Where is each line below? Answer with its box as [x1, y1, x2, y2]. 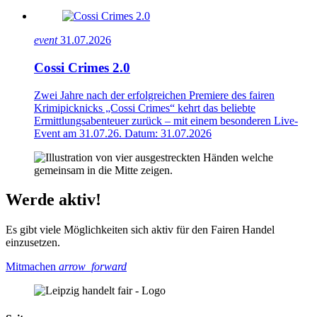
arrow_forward [59, 260, 127, 273]
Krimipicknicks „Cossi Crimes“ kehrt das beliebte [34, 101, 255, 114]
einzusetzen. [6, 236, 60, 249]
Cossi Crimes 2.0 [34, 59, 130, 75]
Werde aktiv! [6, 190, 101, 209]
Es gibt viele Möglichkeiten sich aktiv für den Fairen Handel [6, 224, 275, 236]
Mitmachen [6, 260, 56, 273]
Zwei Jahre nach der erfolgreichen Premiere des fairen [34, 88, 275, 101]
